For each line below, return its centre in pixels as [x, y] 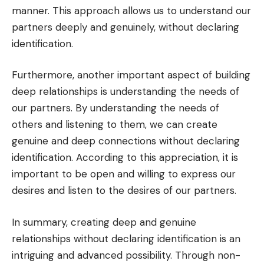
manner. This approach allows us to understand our [131, 10]
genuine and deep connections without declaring [126, 141]
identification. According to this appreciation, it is [125, 158]
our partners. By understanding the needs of [115, 108]
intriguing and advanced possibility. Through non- [126, 255]
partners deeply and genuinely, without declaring [126, 27]
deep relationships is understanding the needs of [126, 92]
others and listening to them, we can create [115, 125]
